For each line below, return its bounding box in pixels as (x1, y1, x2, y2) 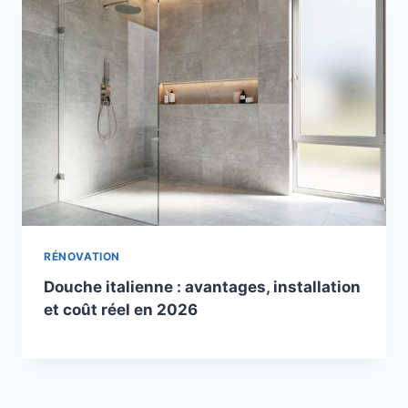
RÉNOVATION (44, 250, 120, 264)
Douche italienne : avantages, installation (44, 278, 361, 297)
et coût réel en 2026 (44, 301, 198, 320)
